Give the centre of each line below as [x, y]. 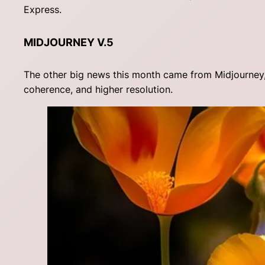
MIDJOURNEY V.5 [69, 43]
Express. [43, 10]
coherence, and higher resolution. [98, 90]
